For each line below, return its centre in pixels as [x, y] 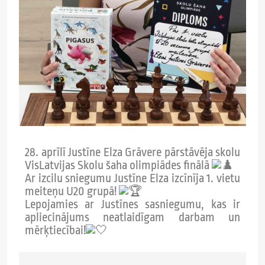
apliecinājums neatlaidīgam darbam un [132, 218]
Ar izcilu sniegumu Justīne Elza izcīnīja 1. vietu [132, 179]
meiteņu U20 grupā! [72, 192]
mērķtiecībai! [55, 231]
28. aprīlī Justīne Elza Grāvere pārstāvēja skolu [132, 153]
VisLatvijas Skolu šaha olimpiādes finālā [118, 166]
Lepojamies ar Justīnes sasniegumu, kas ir [132, 205]
